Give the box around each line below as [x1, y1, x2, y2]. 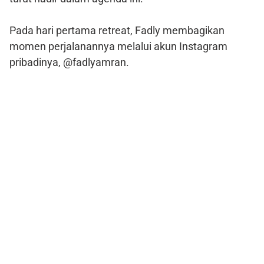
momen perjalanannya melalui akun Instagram [9, 39, 227, 52]
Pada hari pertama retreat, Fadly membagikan [9, 24, 225, 37]
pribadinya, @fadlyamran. [9, 55, 129, 68]
